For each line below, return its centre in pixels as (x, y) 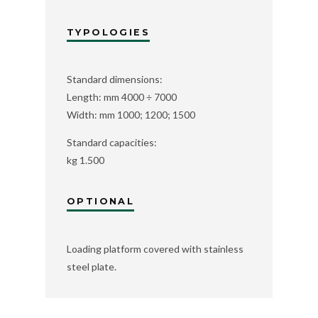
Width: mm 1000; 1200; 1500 (131, 115)
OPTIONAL (101, 202)
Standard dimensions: (115, 79)
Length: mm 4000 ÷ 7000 (122, 97)
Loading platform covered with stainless (155, 248)
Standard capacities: (112, 143)
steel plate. (92, 266)
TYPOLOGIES (108, 32)
